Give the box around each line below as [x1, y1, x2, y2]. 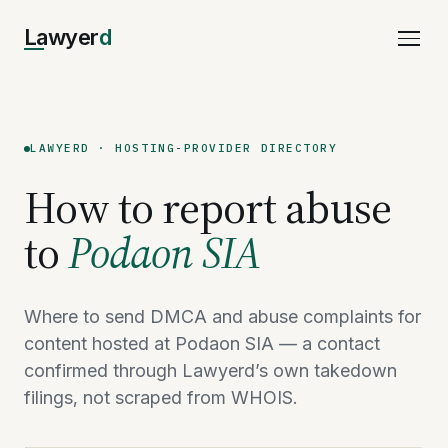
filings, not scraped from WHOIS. [24, 387, 297, 408]
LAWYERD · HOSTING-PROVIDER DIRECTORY [30, 141, 338, 155]
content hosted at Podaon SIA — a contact [24, 333, 380, 354]
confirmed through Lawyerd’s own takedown [24, 360, 397, 381]
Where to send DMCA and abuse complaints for [24, 306, 421, 327]
